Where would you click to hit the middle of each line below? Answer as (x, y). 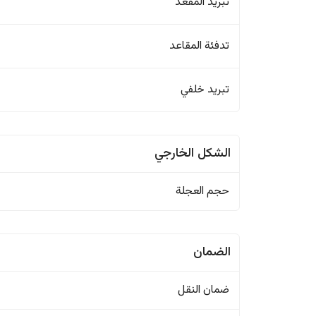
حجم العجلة (203, 192)
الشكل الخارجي (193, 154)
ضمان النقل (204, 290)
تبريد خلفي (205, 90)
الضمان (212, 253)
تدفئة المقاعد (200, 46)
